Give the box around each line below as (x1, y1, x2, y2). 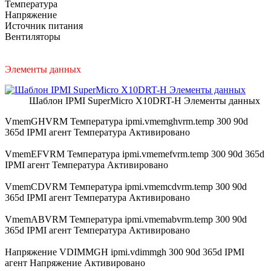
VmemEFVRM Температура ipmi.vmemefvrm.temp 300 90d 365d (5, 148, 264, 159)
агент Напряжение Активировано (5, 257, 145, 268)
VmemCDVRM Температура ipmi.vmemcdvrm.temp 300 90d (5, 181, 247, 192)
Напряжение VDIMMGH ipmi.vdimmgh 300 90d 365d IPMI (5, 246, 244, 257)
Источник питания (5, 20, 83, 31)
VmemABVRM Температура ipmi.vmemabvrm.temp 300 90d (5, 214, 247, 224)
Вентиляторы (5, 31, 60, 42)
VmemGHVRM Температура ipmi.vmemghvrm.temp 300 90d (5, 116, 248, 126)
